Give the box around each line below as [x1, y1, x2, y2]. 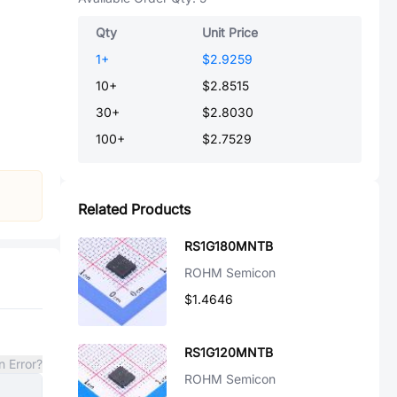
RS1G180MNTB [184, 238, 273, 253]
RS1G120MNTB [184, 345, 273, 360]
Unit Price [202, 25, 258, 40]
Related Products [78, 200, 191, 218]
